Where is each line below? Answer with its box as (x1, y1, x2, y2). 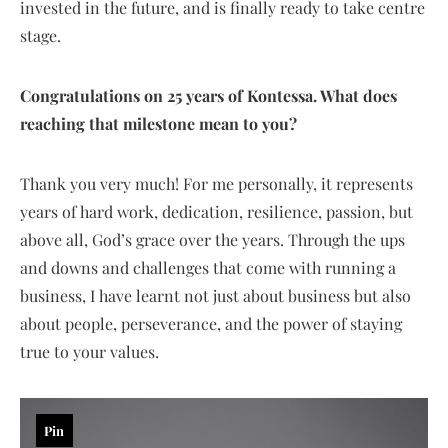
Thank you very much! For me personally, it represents (20, 172, 413, 194)
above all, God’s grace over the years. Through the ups (20, 228, 405, 250)
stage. (20, 24, 61, 46)
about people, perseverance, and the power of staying (20, 312, 402, 334)
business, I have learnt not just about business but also (20, 284, 411, 306)
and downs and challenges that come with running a (20, 256, 396, 278)
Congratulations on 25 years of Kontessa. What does (20, 84, 397, 106)
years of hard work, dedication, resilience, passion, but (20, 200, 413, 222)
